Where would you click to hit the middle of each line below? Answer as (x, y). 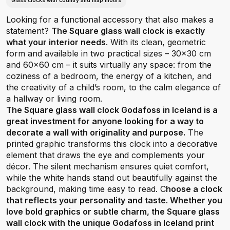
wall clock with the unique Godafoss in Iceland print (110, 223)
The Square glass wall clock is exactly (128, 31)
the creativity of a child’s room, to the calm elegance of (113, 87)
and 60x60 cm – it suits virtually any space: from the (109, 65)
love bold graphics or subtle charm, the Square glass (113, 212)
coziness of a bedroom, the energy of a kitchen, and (109, 76)
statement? (29, 31)
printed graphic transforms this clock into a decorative (112, 144)
